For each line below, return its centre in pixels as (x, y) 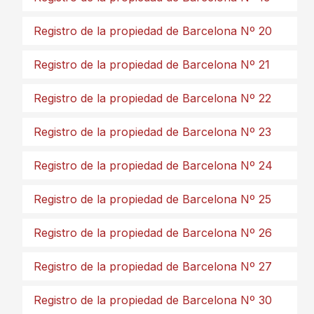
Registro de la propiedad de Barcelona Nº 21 (152, 64)
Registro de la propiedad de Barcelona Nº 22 (152, 98)
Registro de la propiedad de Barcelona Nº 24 (153, 165)
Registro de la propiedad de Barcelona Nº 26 (153, 233)
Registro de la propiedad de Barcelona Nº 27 (153, 266)
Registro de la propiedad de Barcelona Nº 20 (153, 31)
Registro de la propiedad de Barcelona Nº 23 (152, 132)
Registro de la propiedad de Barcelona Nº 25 (152, 199)
